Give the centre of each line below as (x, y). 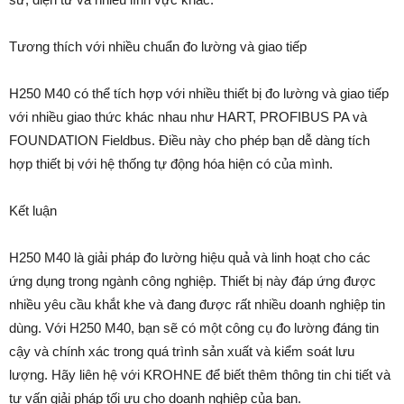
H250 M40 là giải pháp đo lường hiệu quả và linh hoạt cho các (190, 257)
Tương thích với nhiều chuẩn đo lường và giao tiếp (158, 46)
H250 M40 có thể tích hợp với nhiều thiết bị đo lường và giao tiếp (199, 93)
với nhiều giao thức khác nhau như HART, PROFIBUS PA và (188, 116)
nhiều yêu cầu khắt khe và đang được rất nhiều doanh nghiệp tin (197, 304)
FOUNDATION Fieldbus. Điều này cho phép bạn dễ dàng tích (189, 140)
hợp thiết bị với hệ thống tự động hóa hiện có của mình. (171, 163)
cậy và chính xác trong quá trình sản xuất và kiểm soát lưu (182, 351)
